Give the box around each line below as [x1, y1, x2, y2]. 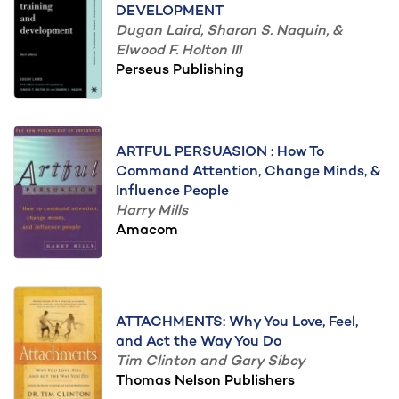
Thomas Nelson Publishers [116, 373, 295, 390]
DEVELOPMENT [116, 4, 224, 20]
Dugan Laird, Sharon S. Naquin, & [116, 23, 343, 40]
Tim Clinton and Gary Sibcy [116, 354, 305, 370]
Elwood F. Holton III [116, 43, 241, 60]
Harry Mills [116, 203, 188, 220]
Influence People [116, 183, 229, 200]
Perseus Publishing [116, 62, 244, 79]
